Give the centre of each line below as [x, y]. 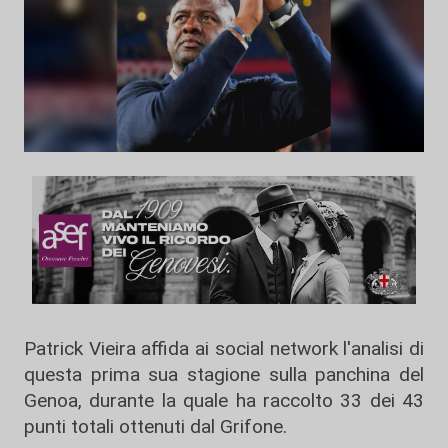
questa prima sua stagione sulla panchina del [224, 374]
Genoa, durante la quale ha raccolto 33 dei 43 [224, 400]
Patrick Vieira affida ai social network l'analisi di [224, 348]
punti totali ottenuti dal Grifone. [155, 426]
